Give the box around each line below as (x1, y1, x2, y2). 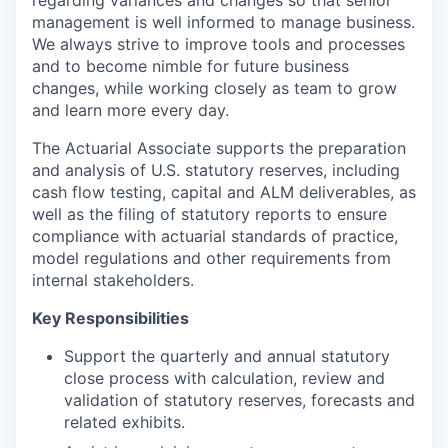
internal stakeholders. (32, 269, 194, 290)
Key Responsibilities (32, 307, 189, 328)
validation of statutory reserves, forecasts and (64, 389, 415, 410)
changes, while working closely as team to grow (32, 77, 397, 98)
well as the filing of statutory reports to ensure (32, 203, 387, 224)
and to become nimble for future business (32, 55, 349, 76)
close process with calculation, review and (64, 367, 385, 388)
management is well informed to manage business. (32, 11, 415, 32)
